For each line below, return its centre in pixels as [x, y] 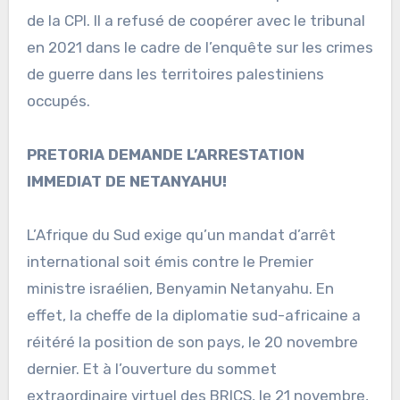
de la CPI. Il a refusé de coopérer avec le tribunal [196, 20]
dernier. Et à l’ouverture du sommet [151, 368]
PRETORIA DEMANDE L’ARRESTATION [165, 154]
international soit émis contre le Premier [170, 261]
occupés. [58, 100]
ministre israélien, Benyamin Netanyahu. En [180, 288]
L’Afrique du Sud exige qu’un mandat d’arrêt [181, 234]
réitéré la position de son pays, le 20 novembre [192, 342]
